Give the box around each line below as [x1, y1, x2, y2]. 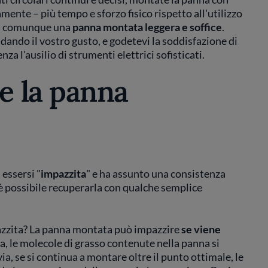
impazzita [40, 166, 86, 180]
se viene [181, 222, 221, 236]
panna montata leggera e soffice [72, 20, 222, 33]
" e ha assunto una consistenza [86, 166, 226, 180]
